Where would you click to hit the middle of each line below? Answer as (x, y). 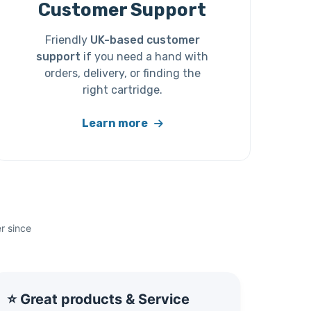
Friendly (67, 40)
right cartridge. (122, 90)
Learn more (116, 124)
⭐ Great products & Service (98, 299)
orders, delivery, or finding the (122, 74)
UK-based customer (145, 40)
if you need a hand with (144, 57)
